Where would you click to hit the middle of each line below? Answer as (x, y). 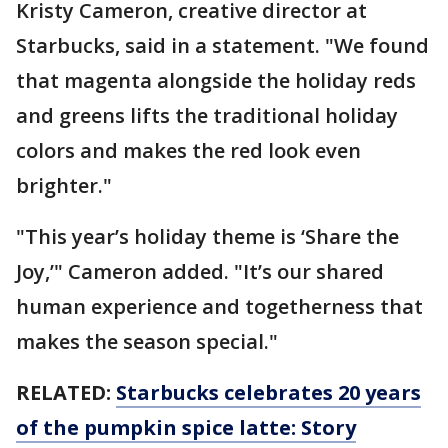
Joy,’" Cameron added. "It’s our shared (200, 271)
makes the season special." (149, 341)
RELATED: (66, 392)
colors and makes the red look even (188, 150)
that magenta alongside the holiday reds (216, 80)
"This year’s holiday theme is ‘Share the (207, 236)
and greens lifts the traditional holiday (207, 115)
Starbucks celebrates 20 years (268, 392)
